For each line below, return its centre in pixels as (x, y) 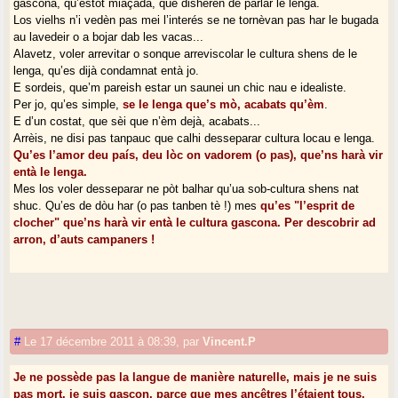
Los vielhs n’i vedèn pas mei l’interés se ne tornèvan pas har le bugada (196, 20)
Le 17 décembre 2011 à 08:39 (100, 341)
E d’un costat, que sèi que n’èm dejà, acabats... (137, 121)
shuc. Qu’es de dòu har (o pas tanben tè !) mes (137, 205)
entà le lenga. (51, 171)
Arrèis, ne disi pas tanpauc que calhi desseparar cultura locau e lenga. (195, 138)
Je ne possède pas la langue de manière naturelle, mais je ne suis (195, 377)
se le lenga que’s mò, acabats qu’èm (224, 104)
